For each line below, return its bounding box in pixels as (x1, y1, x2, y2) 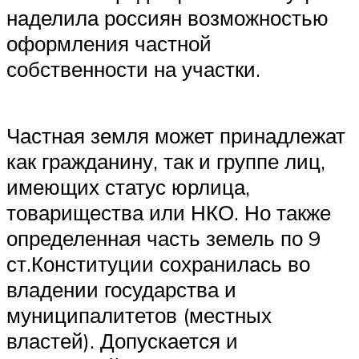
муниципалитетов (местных (6, 302, 272, 329)
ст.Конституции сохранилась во (6, 251, 310, 277)
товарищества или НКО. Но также (6, 200, 331, 226)
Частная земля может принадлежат (6, 123, 345, 149)
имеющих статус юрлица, (6, 174, 250, 200)
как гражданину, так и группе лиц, (6, 148, 325, 175)
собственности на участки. (6, 56, 260, 83)
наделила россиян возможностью (6, 5, 329, 31)
